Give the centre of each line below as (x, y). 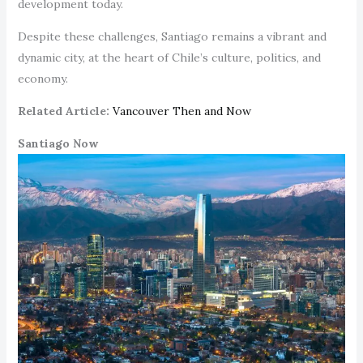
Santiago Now (58, 143)
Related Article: (63, 111)
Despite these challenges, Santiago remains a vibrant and (172, 36)
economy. (43, 78)
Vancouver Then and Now (181, 111)
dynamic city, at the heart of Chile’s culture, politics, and (169, 57)
